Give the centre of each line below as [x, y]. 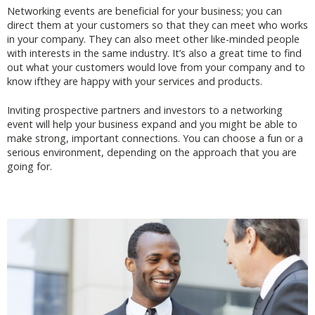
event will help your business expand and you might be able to [152, 124]
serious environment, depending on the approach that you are [152, 153]
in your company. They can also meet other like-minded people [153, 39]
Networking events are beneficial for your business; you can [144, 11]
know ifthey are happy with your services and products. [135, 81]
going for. [30, 167]
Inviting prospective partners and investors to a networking [145, 110]
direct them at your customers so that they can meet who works [157, 25]
